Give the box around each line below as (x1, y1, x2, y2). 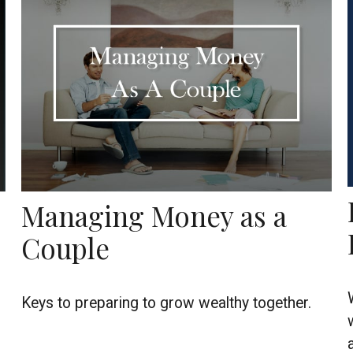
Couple (21, 229, 110, 267)
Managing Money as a (21, 197, 288, 235)
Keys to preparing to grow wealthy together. (21, 294, 312, 313)
